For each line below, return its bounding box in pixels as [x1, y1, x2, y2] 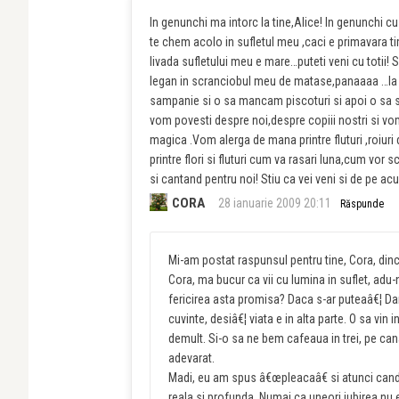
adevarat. [168, 351, 215, 366]
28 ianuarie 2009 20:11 [218, 196, 331, 211]
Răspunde [340, 198, 384, 211]
